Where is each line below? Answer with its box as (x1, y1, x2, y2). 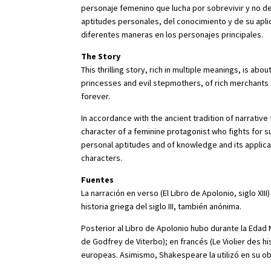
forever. (81, 91, 111, 102)
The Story (81, 51, 121, 62)
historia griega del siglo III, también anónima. (81, 201, 242, 212)
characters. (81, 152, 123, 164)
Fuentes (81, 174, 114, 186)
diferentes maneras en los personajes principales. (81, 29, 264, 41)
